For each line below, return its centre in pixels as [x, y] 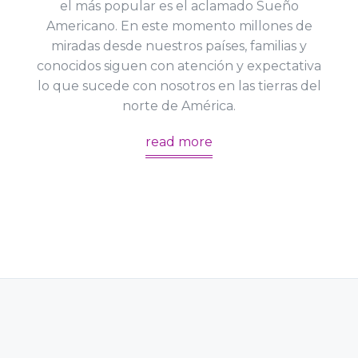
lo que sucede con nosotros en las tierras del [179, 86]
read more [179, 142]
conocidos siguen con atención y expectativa [179, 66]
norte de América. [179, 106]
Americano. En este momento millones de [179, 26]
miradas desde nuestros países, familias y [179, 46]
